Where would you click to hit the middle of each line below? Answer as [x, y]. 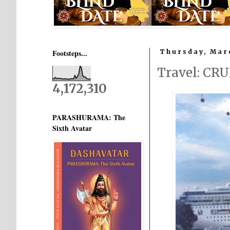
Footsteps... [70, 53]
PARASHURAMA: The [89, 117]
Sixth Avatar [72, 128]
